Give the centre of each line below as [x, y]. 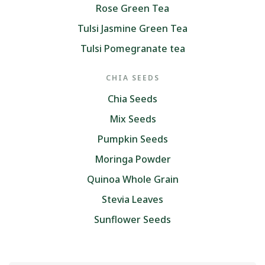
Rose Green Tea [132, 8]
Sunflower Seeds [132, 219]
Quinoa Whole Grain [132, 179]
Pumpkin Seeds [132, 139]
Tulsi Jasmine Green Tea [132, 28]
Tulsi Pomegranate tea [132, 48]
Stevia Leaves [132, 199]
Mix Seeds [132, 119]
